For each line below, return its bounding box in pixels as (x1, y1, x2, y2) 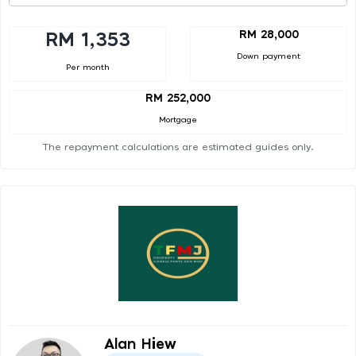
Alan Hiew (104, 338, 176, 353)
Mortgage (159, 116, 197, 125)
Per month (65, 63, 110, 72)
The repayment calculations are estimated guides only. (42, 142, 314, 153)
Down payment (237, 52, 300, 60)
